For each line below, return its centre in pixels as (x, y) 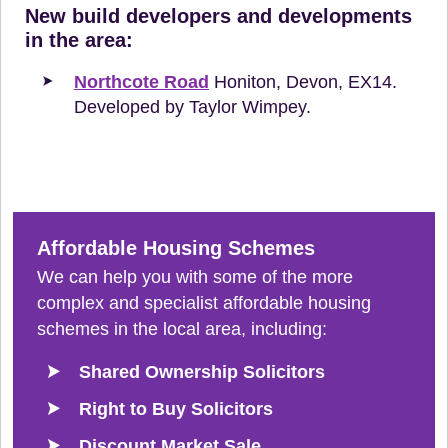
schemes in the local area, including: (182, 328)
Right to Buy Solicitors (176, 408)
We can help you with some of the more (195, 276)
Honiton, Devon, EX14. (303, 81)
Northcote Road (141, 81)
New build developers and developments (218, 15)
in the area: (79, 39)
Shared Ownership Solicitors (202, 371)
